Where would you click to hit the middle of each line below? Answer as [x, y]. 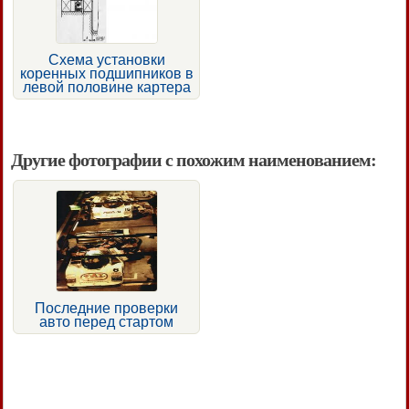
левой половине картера [106, 87]
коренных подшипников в [106, 73]
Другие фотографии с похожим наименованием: [194, 159]
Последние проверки [106, 308]
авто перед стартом [106, 321]
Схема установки [106, 59]
